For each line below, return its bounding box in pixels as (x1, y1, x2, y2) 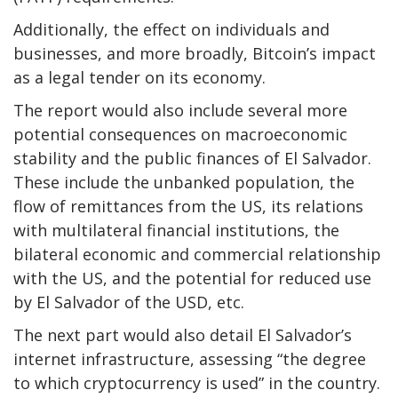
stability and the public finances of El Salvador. (13, 147, 371, 169)
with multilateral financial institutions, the (13, 219, 339, 241)
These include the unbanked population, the (13, 171, 354, 193)
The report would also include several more (13, 99, 347, 121)
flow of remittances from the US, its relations (13, 195, 363, 217)
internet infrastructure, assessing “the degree (13, 347, 366, 370)
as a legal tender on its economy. (13, 66, 266, 88)
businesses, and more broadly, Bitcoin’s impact (13, 42, 376, 64)
